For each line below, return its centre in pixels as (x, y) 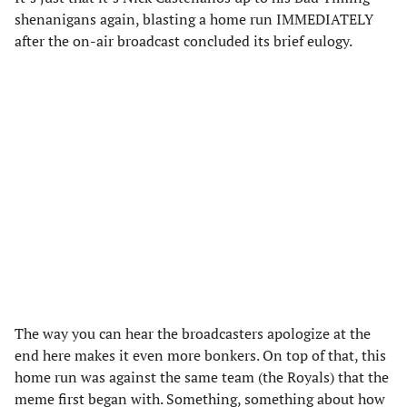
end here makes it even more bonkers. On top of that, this (200, 355)
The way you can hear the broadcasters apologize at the (193, 333)
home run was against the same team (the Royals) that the (202, 377)
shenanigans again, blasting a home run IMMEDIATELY (194, 19)
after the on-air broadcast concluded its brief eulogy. (185, 41)
